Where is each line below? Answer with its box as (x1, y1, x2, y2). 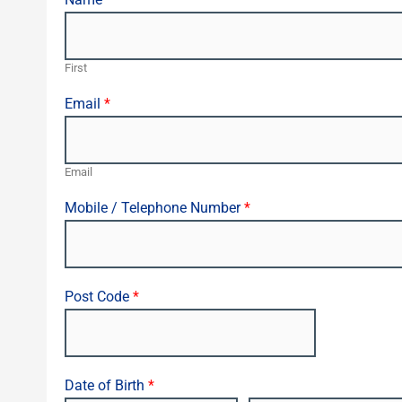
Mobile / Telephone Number (65, 199, 244, 217)
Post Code (65, 288, 133, 306)
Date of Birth (65, 377, 148, 395)
